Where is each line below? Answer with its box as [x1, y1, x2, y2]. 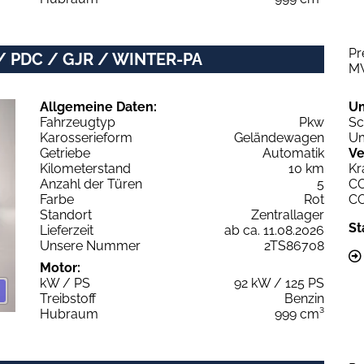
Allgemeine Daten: [40, 98, 157, 115]
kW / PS [40, 275, 90, 291]
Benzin [284, 290, 324, 306]
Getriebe [40, 145, 90, 161]
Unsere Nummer [40, 237, 141, 253]
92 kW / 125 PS [234, 275, 324, 291]
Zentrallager [251, 206, 324, 223]
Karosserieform [40, 129, 132, 145]
